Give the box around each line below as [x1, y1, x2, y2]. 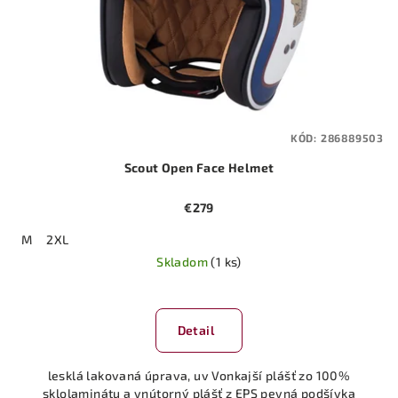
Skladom [156, 253, 211, 269]
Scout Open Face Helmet [123, 159, 275, 175]
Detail [177, 322, 214, 338]
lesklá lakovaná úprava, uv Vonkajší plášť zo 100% [47, 367, 351, 383]
